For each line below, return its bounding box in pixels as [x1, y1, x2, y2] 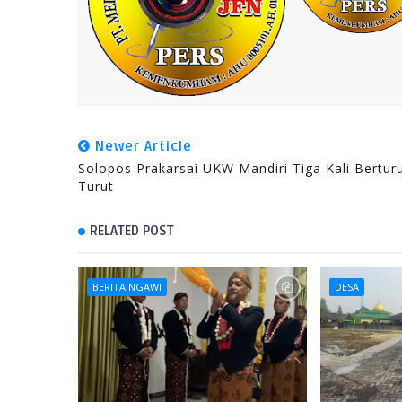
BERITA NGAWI [92, 280, 162, 293]
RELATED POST [90, 223, 174, 239]
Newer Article [91, 138, 192, 154]
